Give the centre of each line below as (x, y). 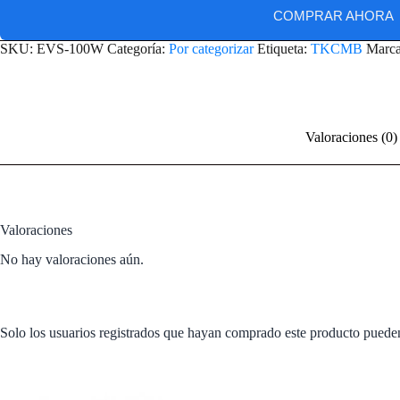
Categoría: (138, 49)
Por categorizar (211, 49)
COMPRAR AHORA (333, 16)
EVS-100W (70, 49)
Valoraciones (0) (351, 137)
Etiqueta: (284, 49)
